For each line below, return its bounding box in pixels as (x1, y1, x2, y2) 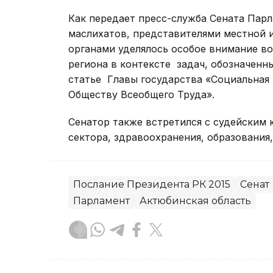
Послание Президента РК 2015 (73, 179, 230, 191)
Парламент (73, 195, 130, 207)
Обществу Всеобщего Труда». (68, 88, 214, 101)
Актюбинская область (140, 195, 251, 207)
